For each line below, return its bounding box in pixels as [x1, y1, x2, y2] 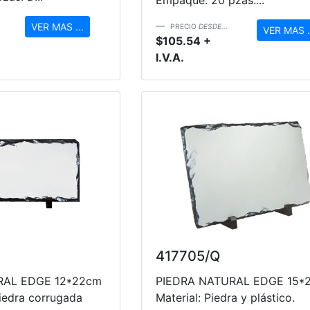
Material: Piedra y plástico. [155, 290, 295, 304]
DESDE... [198, 21, 228, 30]
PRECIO [170, 21, 199, 30]
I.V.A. [155, 50, 184, 64]
